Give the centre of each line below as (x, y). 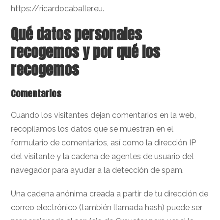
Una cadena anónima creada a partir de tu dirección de (110, 194)
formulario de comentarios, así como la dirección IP (104, 143)
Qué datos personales (77, 34)
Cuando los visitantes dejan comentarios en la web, (104, 115)
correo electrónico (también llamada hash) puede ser (107, 207)
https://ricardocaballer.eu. (58, 9)
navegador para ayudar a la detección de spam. (97, 170)
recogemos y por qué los (86, 52)
